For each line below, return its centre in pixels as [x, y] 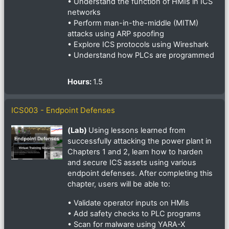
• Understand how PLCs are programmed [141, 55]
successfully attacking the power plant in [140, 141]
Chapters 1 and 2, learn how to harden [135, 152]
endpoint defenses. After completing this [140, 174]
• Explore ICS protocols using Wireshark [138, 45]
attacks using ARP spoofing [116, 34]
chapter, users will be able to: [119, 184]
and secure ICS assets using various [132, 163]
